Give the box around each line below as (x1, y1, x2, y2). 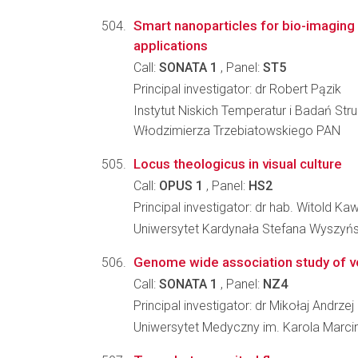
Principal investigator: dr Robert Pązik (133, 82, 341, 97)
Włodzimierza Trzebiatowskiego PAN (133, 123, 340, 138)
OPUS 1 (159, 178, 203, 193)
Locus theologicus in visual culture (133, 156, 342, 172)
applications (133, 38, 208, 54)
